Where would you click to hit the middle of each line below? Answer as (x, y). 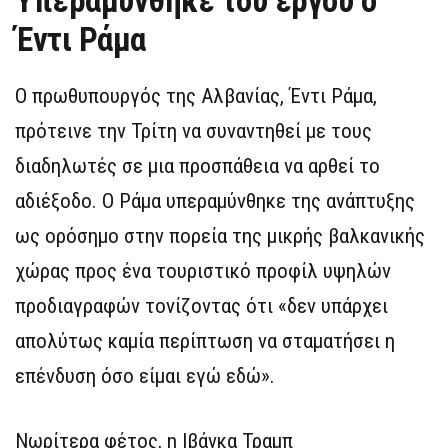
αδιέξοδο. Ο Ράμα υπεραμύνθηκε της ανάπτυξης (215, 201)
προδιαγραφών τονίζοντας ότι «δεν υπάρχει (201, 306)
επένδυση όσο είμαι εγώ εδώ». (145, 376)
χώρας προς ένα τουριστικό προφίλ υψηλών (203, 271)
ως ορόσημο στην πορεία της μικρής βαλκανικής (220, 236)
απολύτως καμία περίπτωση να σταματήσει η (205, 341)
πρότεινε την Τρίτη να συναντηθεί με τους (193, 131)
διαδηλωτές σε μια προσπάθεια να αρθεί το (197, 166)
